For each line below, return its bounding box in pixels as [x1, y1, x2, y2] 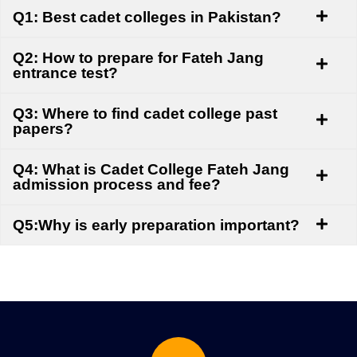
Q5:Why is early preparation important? [13, 216, 300, 233]
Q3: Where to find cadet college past [13, 104, 277, 122]
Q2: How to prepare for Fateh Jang [13, 49, 264, 66]
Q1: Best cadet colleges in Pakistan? [13, 8, 281, 25]
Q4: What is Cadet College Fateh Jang [13, 160, 289, 178]
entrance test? [13, 64, 118, 81]
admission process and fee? [13, 175, 221, 193]
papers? [13, 120, 73, 137]
